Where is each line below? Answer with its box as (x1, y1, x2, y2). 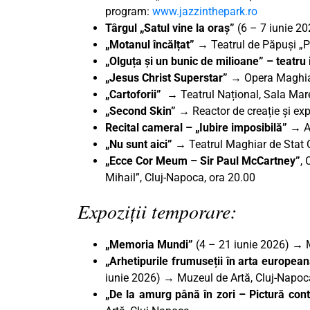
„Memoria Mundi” (105, 238, 193, 252)
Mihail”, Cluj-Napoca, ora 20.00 (105, 171, 255, 185)
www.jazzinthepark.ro (152, 5, 257, 19)
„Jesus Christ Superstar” (105, 71, 228, 85)
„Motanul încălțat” (105, 38, 197, 52)
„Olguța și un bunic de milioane (105, 55, 259, 69)
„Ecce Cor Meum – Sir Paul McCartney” (105, 154, 300, 168)
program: (105, 5, 152, 19)
